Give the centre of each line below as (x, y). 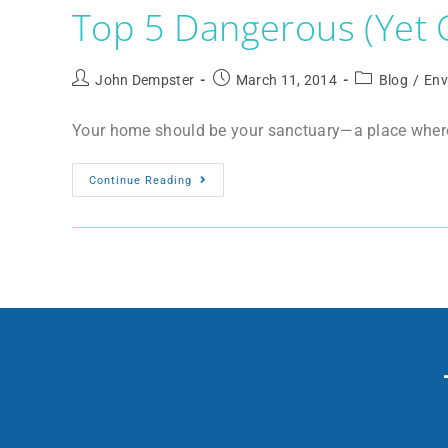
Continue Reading (140, 181)
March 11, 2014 (286, 80)
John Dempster (145, 80)
